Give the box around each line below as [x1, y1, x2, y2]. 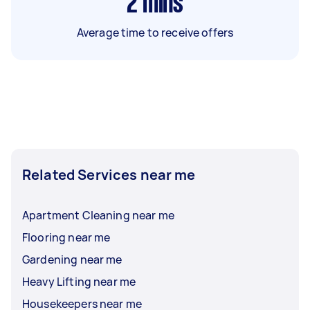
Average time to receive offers [76, 25, 234, 40]
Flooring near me [22, 230, 111, 245]
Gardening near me [22, 252, 122, 267]
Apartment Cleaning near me [22, 208, 174, 223]
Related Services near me [22, 165, 196, 184]
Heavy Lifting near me [22, 274, 136, 289]
